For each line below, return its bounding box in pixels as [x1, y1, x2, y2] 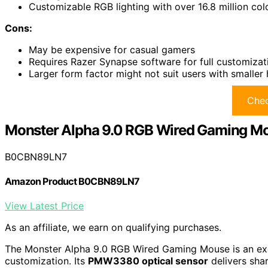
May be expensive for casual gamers [29, 44, 195, 56]
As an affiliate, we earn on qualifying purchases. [5, 221, 221, 234]
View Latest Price [5, 200, 84, 212]
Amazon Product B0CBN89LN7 [5, 175, 139, 188]
